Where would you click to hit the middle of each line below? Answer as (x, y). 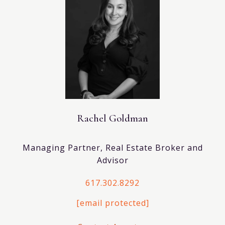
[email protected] (113, 203)
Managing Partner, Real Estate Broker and (113, 147)
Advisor (113, 160)
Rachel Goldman (113, 118)
